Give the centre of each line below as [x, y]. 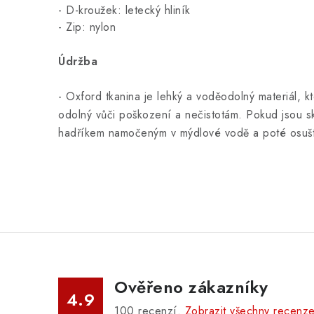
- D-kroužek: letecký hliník [124, 10]
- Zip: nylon [87, 27]
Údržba [78, 61]
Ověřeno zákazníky [191, 287]
